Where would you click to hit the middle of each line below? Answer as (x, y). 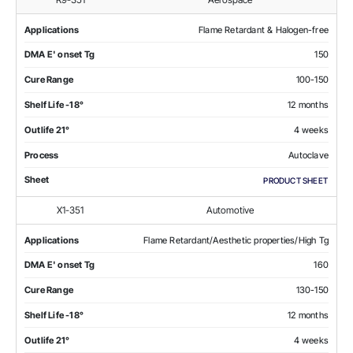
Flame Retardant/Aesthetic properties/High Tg (236, 240)
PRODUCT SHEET (295, 180)
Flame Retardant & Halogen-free (264, 30)
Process (42, 155)
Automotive (230, 210)
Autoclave (308, 155)
